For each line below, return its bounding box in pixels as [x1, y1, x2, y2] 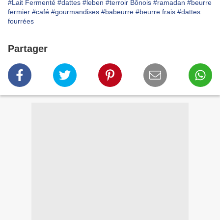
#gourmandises [51, 8, 99, 16]
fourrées [8, 17, 34, 26]
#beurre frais [136, 8, 175, 16]
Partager [8, 43, 48, 55]
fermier [8, 8, 30, 16]
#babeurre [101, 8, 134, 16]
